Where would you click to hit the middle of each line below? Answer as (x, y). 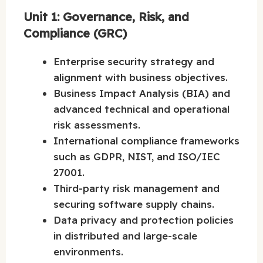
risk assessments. (97, 125)
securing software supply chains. (134, 204)
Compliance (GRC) (75, 33)
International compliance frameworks (146, 141)
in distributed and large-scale (125, 236)
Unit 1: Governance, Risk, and (106, 17)
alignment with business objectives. (141, 77)
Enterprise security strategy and (134, 62)
